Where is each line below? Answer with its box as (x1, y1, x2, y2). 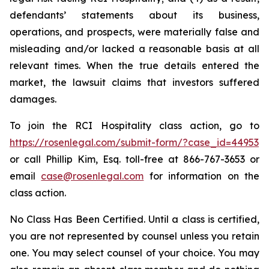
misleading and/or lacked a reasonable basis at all (10, 43, 259, 55)
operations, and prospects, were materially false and (10, 26, 259, 38)
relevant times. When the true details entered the (10, 59, 259, 71)
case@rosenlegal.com (41, 170, 144, 182)
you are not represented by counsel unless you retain (10, 230, 259, 242)
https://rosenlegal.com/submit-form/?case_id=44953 (10, 136, 259, 148)
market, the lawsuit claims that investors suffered (10, 76, 259, 88)
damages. (10, 93, 56, 105)
